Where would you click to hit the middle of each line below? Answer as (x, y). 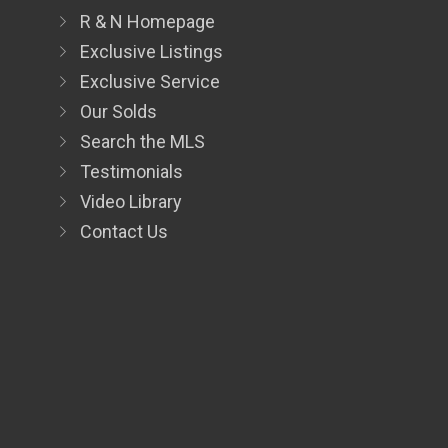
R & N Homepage (147, 21)
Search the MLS (142, 141)
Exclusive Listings (151, 51)
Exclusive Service (150, 81)
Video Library (131, 201)
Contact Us (124, 231)
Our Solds (118, 111)
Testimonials (131, 171)
